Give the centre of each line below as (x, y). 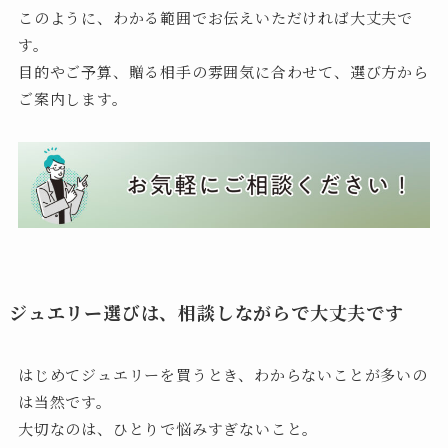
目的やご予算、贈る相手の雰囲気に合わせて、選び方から (223, 72)
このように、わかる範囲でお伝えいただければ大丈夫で (215, 18)
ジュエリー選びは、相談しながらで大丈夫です (206, 311)
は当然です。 (64, 401)
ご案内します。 (72, 99)
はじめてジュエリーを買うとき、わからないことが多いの (222, 374)
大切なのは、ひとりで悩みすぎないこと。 (168, 428)
